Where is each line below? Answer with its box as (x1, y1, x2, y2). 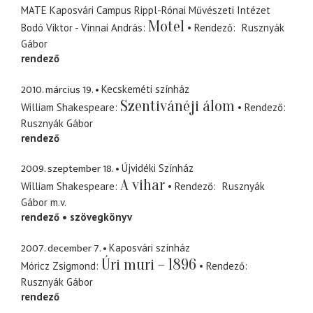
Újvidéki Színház (122, 161, 194, 175)
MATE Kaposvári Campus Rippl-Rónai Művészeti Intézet (21, 3, 270, 17)
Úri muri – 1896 (101, 255, 196, 274)
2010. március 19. (21, 80, 93, 99)
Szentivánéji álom (120, 96, 235, 115)
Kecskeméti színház (101, 82, 189, 96)
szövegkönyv (70, 210, 132, 224)
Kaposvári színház (109, 240, 190, 254)
